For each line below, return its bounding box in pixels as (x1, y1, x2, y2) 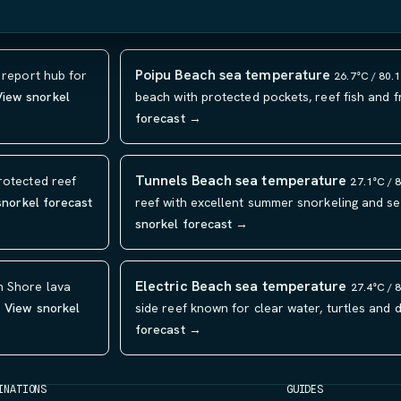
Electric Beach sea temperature (135, 277, 347, 295)
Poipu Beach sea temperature (135, 65, 331, 84)
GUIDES (286, 383, 323, 396)
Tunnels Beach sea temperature (135, 171, 347, 190)
